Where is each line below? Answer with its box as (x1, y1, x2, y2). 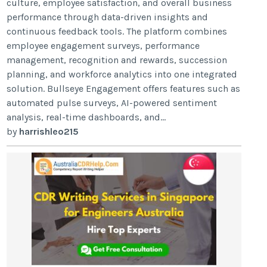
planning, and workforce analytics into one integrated (7, 68, 238, 80)
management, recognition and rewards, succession (7, 54, 228, 66)
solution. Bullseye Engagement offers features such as (7, 82, 241, 94)
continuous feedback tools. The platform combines (7, 25, 228, 37)
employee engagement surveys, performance (7, 39, 200, 51)
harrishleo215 (19, 125, 79, 137)
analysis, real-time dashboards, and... (7, 111, 166, 123)
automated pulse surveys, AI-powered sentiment (7, 97, 218, 108)
